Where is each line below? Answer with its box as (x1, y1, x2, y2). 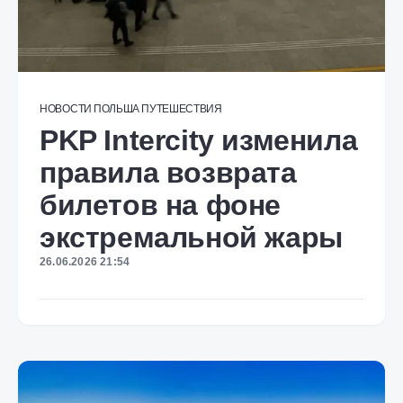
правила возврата (40, 157, 297, 189)
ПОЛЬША (93, 103, 140, 115)
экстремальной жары (40, 221, 343, 254)
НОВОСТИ (40, 103, 92, 115)
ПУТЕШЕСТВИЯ (141, 103, 222, 115)
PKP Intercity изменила (40, 124, 358, 157)
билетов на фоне (40, 189, 282, 221)
